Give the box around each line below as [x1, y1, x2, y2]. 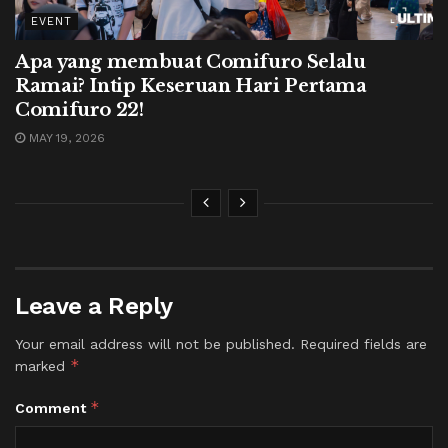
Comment [15, 400, 90, 417]
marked [15, 358, 70, 375]
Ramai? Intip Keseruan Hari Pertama [15, 75, 367, 98]
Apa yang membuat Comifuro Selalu [15, 51, 366, 74]
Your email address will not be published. [15, 336, 295, 353]
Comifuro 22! [15, 99, 144, 122]
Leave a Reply [15, 292, 173, 321]
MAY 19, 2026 [25, 131, 105, 146]
